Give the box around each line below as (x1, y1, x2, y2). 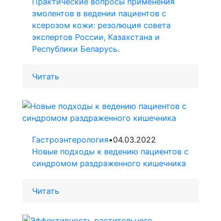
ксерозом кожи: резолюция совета (32, 20, 171, 31)
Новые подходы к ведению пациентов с (32, 147, 188, 157)
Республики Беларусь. (32, 44, 119, 54)
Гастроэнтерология (32, 135, 109, 145)
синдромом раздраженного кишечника (32, 158, 186, 169)
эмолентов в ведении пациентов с (32, 8, 166, 19)
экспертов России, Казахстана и (32, 32, 160, 42)
